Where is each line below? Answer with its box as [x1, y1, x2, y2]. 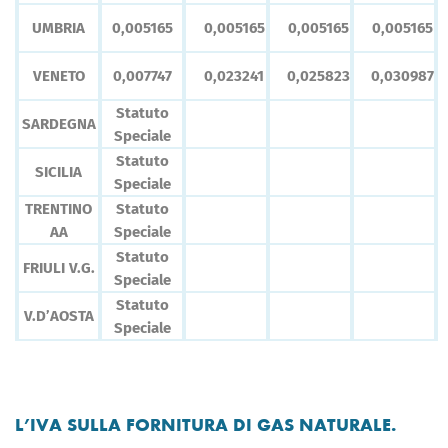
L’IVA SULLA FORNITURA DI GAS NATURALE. [15, 414, 396, 436]
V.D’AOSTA [23, 307, 94, 326]
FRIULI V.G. [22, 259, 95, 278]
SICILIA [35, 163, 82, 182]
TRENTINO [25, 200, 92, 219]
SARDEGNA [21, 115, 96, 134]
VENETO [32, 67, 85, 86]
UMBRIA [32, 19, 85, 38]
